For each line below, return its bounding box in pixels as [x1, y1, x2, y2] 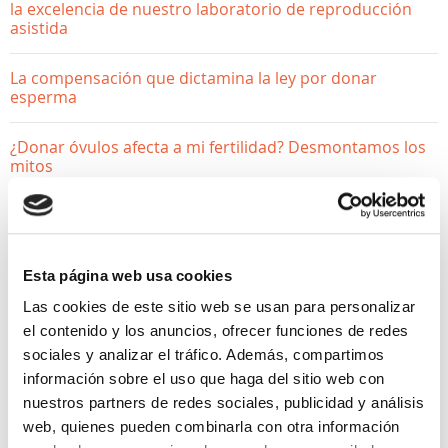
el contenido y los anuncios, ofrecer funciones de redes [23, 322, 409, 340]
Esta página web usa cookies [23, 266, 232, 284]
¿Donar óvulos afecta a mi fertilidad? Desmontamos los [10, 136, 426, 158]
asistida [10, 17, 68, 39]
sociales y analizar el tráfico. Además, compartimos [23, 346, 385, 364]
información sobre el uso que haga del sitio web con [23, 370, 385, 388]
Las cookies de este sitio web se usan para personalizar [23, 298, 416, 316]
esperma [10, 86, 77, 108]
